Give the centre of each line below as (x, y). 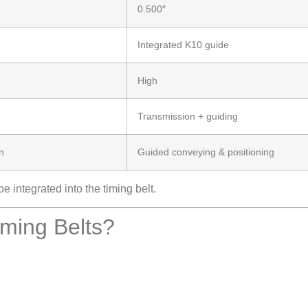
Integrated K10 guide (183, 44)
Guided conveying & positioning (206, 152)
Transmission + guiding (188, 116)
